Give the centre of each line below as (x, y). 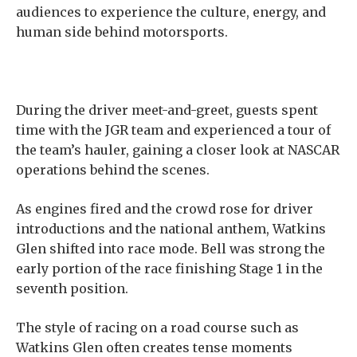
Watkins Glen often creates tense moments (154, 347)
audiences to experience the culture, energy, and (171, 12)
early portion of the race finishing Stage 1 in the (169, 269)
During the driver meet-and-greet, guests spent (167, 110)
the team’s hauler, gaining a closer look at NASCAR (178, 150)
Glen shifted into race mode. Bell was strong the (171, 249)
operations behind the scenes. (113, 170)
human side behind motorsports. (122, 32)
